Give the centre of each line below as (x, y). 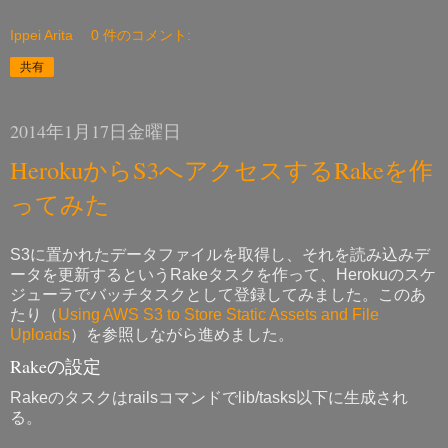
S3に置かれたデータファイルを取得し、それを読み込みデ (220, 254)
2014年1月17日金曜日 (95, 130)
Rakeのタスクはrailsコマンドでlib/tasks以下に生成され (209, 397)
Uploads (40, 334)
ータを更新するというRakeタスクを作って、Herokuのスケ (223, 274)
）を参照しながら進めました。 (182, 334)
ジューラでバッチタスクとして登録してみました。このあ (218, 294)
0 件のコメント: (141, 34)
